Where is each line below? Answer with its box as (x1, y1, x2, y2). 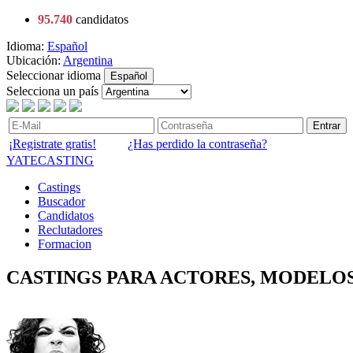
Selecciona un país (6, 84, 98, 98)
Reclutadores (38, 223, 102, 236)
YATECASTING (6, 154, 94, 167)
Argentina (63, 54, 113, 67)
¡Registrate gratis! (9, 137, 96, 150)
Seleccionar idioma (6, 69, 101, 82)
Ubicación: (6, 54, 63, 67)
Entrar (313, 120, 340, 132)
